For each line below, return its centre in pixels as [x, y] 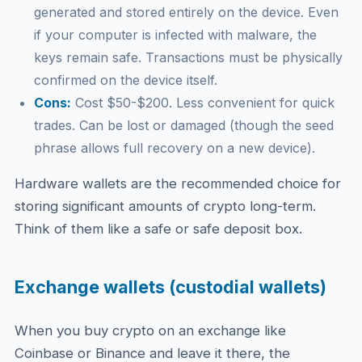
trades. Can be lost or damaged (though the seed [183, 125]
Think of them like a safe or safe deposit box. [158, 229]
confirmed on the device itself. [125, 80]
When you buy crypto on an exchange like [150, 330]
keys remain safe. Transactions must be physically [188, 57]
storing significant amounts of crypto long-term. [165, 206]
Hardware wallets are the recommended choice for [177, 183]
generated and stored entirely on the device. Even [186, 12]
